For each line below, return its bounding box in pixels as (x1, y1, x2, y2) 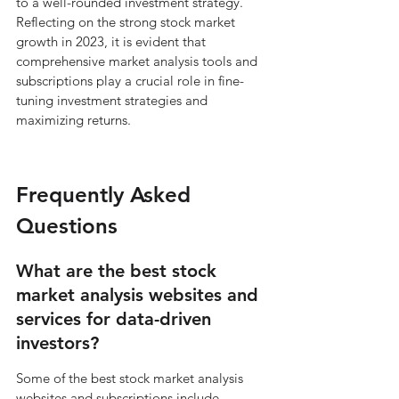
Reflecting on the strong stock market (16, 13, 239, 30)
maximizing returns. (16, 111, 131, 128)
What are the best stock (16, 260, 222, 281)
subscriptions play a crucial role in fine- (16, 72, 244, 89)
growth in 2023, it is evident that (16, 33, 209, 50)
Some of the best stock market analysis (16, 370, 247, 387)
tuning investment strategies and (16, 92, 211, 109)
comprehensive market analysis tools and (16, 53, 261, 69)
